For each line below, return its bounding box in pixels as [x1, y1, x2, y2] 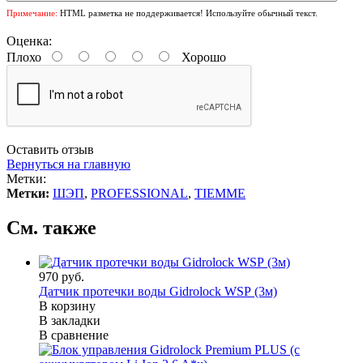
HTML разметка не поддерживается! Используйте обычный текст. [58, 8, 318, 19]
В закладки [39, 314, 100, 328]
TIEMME [194, 186, 246, 201]
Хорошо [181, 50, 226, 65]
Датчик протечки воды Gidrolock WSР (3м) [39, 284, 277, 299]
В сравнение [39, 328, 109, 343]
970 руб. [39, 270, 84, 284]
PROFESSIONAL [91, 186, 188, 201]
